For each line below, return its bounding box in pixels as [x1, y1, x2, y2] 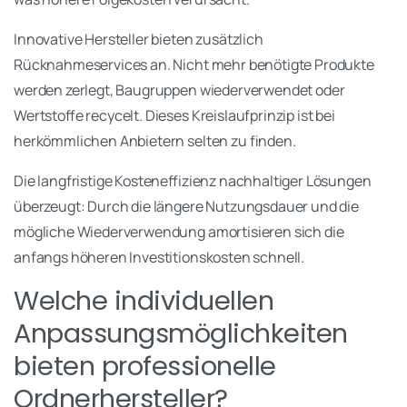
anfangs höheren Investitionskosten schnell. [14, 247, 305, 268]
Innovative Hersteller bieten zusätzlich [14, 29, 263, 50]
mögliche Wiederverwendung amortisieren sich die [14, 222, 344, 243]
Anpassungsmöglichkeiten [14, 315, 348, 352]
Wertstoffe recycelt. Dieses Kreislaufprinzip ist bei [14, 105, 335, 126]
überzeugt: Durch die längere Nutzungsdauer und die [14, 196, 359, 217]
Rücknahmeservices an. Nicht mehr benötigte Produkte [14, 55, 374, 75]
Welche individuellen [14, 283, 274, 320]
